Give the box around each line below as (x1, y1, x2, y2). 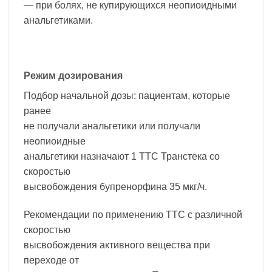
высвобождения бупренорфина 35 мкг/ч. (24, 182, 207, 192)
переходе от (24, 255, 79, 266)
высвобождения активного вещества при (24, 240, 210, 251)
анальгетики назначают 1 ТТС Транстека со (24, 151, 220, 162)
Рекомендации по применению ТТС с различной (24, 209, 242, 220)
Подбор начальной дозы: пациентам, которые (24, 90, 230, 101)
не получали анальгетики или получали (24, 121, 200, 132)
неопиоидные (24, 136, 86, 147)
